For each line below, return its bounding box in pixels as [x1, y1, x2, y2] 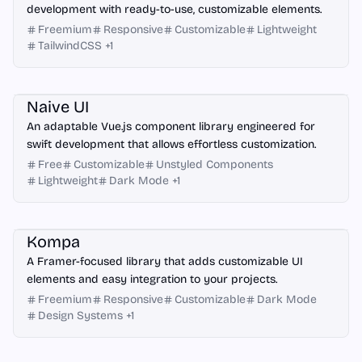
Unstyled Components [156, 158, 273, 171]
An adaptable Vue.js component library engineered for [27, 120, 315, 133]
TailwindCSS [38, 39, 102, 53]
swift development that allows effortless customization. [27, 137, 316, 151]
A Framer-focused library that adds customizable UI [27, 255, 303, 268]
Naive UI [27, 97, 89, 116]
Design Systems [38, 309, 123, 322]
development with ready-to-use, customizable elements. [27, 2, 322, 16]
